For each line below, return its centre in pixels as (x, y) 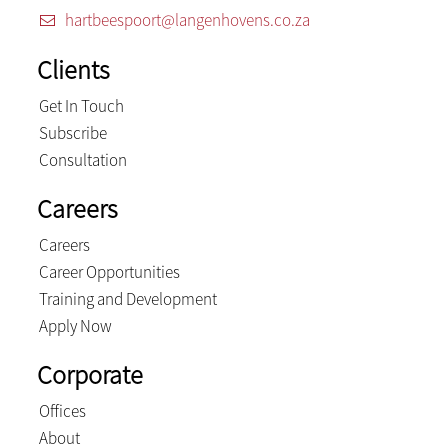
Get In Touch (81, 106)
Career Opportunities (109, 272)
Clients (73, 70)
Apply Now (75, 326)
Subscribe (72, 133)
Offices (62, 411)
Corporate (89, 375)
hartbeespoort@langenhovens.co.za (187, 20)
